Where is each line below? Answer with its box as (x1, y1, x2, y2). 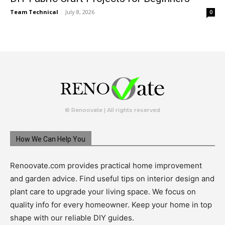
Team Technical (10, 8, 58, 16)
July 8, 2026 (65, 8, 94, 16)
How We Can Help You (16, 135, 85, 144)
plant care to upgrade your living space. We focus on (10, 187, 196, 197)
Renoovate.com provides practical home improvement (10, 161, 202, 171)
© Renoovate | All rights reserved (65, 106, 160, 114)
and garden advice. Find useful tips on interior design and (10, 174, 214, 184)
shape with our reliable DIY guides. (10, 213, 134, 223)
